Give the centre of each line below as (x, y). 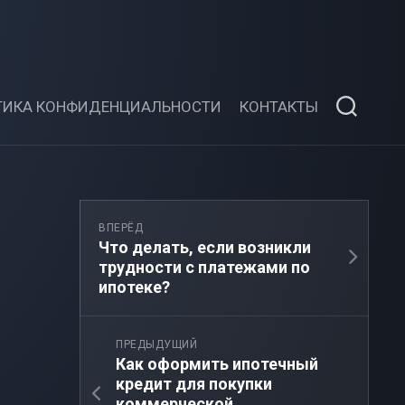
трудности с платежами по (204, 267)
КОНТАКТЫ (279, 107)
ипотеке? (134, 287)
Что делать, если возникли (205, 247)
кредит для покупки (194, 384)
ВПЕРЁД (121, 228)
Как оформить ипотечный (217, 364)
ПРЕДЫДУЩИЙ (156, 344)
